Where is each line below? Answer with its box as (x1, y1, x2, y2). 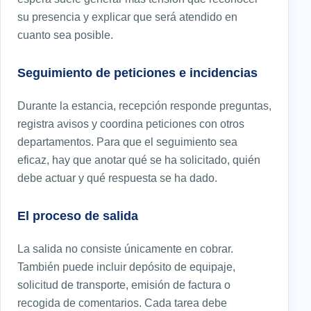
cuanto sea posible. (17, 28, 113, 41)
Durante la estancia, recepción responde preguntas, (17, 99, 271, 112)
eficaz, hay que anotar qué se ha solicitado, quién (17, 153, 260, 166)
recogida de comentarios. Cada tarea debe (17, 296, 227, 309)
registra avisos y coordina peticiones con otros (17, 117, 244, 130)
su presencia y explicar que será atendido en (17, 10, 237, 23)
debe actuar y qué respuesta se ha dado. (17, 171, 217, 184)
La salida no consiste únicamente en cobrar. (17, 242, 233, 255)
